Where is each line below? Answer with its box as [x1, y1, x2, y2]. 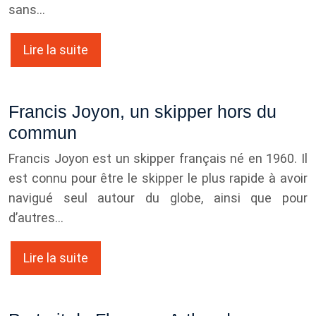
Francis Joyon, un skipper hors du [8, 101, 276, 121]
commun [8, 122, 77, 142]
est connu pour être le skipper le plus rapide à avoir [8, 170, 308, 186]
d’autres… [8, 209, 63, 225]
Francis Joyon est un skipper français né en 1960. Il [8, 150, 308, 166]
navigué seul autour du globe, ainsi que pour [8, 190, 308, 205]
